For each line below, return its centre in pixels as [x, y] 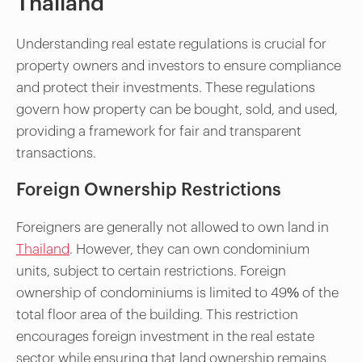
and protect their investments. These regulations [166, 87]
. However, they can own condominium [189, 249]
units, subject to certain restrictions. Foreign [151, 271]
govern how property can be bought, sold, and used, [177, 109]
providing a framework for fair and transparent [159, 131]
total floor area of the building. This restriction [157, 314]
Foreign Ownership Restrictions [149, 190]
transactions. [56, 153]
